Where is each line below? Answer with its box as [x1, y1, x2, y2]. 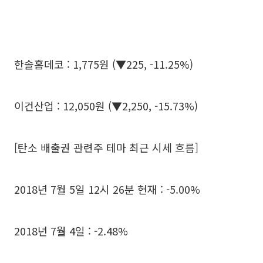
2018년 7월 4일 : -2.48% [14, 223, 128, 238]
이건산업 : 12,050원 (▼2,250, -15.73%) [14, 98, 198, 113]
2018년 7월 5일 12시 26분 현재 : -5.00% [14, 181, 200, 197]
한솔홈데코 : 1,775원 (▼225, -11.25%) [14, 56, 193, 72]
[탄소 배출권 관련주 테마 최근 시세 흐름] [14, 140, 198, 155]
